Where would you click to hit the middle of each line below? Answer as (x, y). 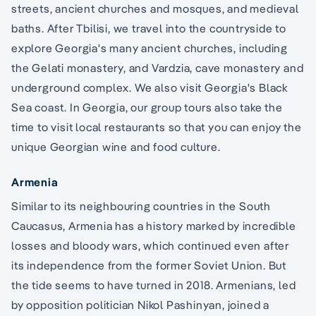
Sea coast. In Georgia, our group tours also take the (147, 108)
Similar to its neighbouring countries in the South (141, 206)
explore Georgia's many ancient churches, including (150, 48)
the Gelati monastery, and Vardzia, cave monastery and (158, 68)
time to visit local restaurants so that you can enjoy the (157, 127)
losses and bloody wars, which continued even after (150, 246)
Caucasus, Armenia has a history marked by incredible (154, 226)
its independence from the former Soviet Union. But (149, 266)
